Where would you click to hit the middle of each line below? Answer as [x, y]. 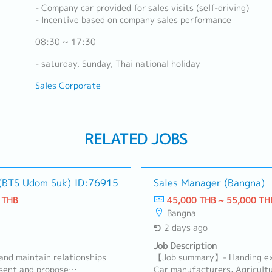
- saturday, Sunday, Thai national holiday [117, 64]
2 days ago [185, 228]
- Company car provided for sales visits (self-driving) [142, 8]
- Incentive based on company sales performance [133, 20]
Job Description [185, 246]
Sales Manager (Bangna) [209, 183]
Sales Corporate [68, 86]
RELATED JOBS [136, 139]
